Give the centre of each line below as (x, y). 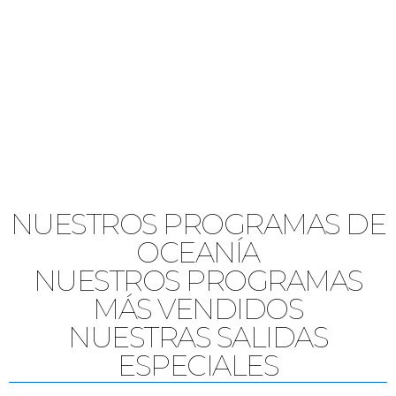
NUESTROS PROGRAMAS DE (198, 224)
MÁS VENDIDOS (198, 309)
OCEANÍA (198, 252)
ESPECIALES (198, 366)
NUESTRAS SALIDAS (198, 337)
